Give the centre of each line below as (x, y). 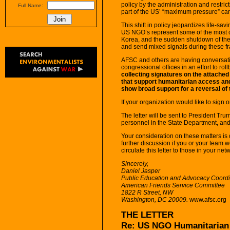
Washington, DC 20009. (155, 199)
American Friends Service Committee (173, 185)
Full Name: (31, 5)
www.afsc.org (207, 199)
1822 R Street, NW (147, 192)
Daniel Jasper (141, 171)
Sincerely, (135, 164)
